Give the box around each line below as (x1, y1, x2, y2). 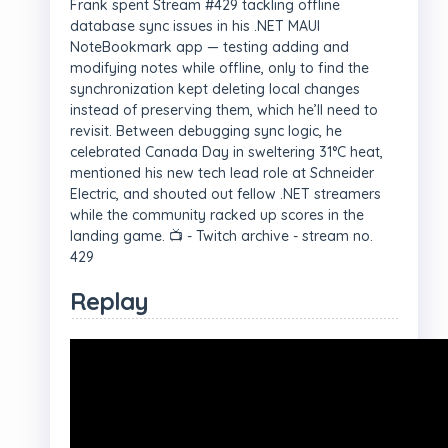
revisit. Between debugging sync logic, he (70, 122, 342, 140)
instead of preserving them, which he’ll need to (70, 101, 378, 119)
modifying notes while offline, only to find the (70, 59, 369, 77)
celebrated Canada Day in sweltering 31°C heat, (70, 143, 383, 161)
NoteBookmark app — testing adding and (70, 38, 349, 56)
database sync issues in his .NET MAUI (70, 17, 320, 35)
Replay (70, 286, 148, 316)
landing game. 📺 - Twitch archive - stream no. (70, 227, 373, 245)
